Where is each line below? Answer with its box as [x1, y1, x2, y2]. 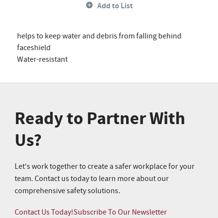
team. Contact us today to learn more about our [15, 173, 169, 184]
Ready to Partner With [15, 107, 185, 130]
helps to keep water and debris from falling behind [17, 31, 182, 41]
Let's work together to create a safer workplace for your [15, 161, 195, 172]
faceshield [17, 42, 51, 53]
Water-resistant [17, 54, 68, 65]
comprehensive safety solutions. [15, 185, 120, 196]
